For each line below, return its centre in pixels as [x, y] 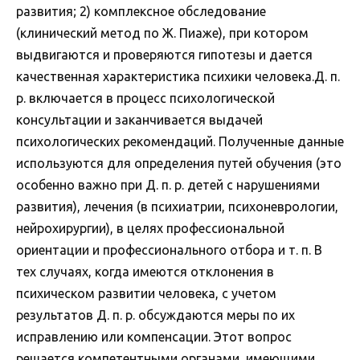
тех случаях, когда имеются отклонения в [145, 272]
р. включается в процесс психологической [145, 98]
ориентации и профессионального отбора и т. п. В [169, 250]
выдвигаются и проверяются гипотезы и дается [164, 55]
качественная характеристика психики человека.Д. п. [178, 77]
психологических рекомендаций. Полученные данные [180, 142]
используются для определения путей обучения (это [179, 164]
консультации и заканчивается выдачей [139, 120]
